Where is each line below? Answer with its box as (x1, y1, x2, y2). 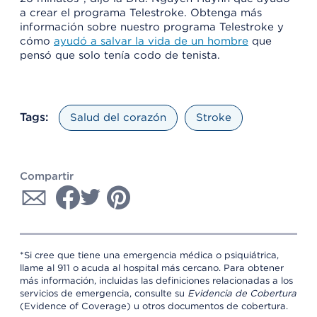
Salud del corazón (70, 110, 166, 124)
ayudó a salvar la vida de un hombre (54, 34, 248, 47)
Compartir (20, 169, 74, 183)
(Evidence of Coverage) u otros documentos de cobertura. (20, 300, 288, 311)
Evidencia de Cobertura (188, 287, 296, 299)
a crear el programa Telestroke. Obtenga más (20, 6, 262, 19)
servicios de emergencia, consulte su (20, 287, 188, 299)
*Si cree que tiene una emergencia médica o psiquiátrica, (20, 249, 279, 260)
